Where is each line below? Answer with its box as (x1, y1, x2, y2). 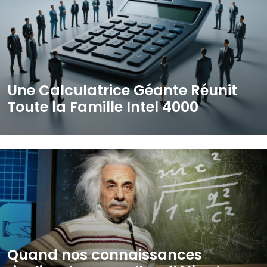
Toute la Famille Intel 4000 (7, 97, 198, 117)
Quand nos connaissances (7, 245, 202, 265)
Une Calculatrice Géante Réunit (7, 80, 237, 100)
